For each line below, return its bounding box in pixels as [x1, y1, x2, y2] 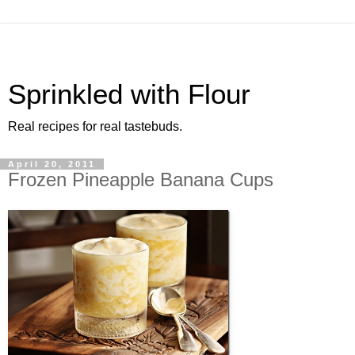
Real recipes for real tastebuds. [8, 120, 182, 133]
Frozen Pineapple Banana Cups [8, 169, 273, 190]
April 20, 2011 [8, 159, 96, 169]
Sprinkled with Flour [8, 79, 250, 109]
